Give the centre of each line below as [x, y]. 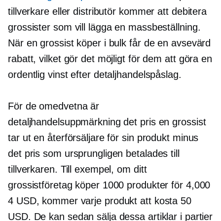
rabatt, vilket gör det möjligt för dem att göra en [110, 59]
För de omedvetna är [54, 106]
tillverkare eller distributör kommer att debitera [108, 11]
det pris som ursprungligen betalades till [94, 153]
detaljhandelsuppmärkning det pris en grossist [107, 122]
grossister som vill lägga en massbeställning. [104, 27]
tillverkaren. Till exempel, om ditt [77, 169]
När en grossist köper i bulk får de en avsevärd [110, 43]
